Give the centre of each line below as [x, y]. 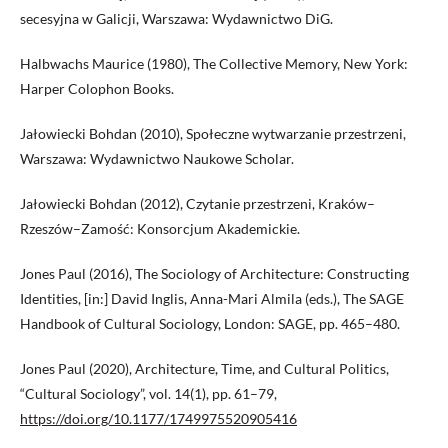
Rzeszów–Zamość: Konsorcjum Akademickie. [160, 229]
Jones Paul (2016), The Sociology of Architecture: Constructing [214, 274]
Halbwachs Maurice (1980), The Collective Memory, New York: [214, 64]
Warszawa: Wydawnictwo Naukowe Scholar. [157, 159]
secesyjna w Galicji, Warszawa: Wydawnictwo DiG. [176, 19]
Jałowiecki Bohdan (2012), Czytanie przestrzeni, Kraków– [197, 204]
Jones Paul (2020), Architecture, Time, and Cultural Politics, [204, 369]
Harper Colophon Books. [97, 89]
